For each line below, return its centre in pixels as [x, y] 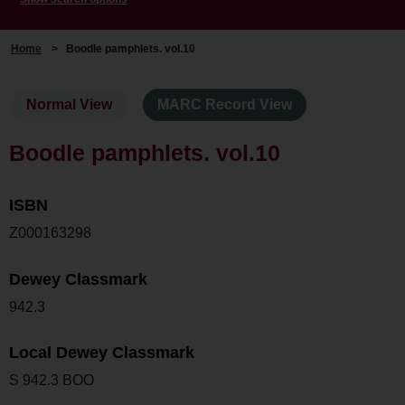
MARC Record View [225, 105]
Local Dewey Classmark [102, 353]
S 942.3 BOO [52, 381]
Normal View [70, 105]
